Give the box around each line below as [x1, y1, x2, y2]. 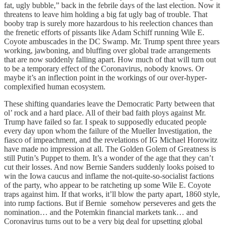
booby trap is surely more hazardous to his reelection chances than [4, 19, 213, 28]
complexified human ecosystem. [4, 82, 105, 91]
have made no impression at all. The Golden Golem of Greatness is [4, 144, 216, 153]
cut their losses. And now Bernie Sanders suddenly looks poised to [4, 162, 214, 171]
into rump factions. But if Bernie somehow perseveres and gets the [4, 198, 216, 207]
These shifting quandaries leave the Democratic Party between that [4, 99, 214, 108]
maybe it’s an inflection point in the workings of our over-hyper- [4, 73, 207, 82]
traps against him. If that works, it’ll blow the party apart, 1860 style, [4, 189, 220, 198]
